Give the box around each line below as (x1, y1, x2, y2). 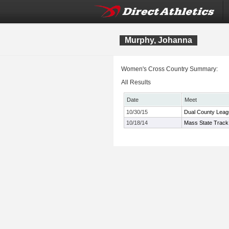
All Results (121, 79, 151, 86)
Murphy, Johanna (125, 36, 192, 44)
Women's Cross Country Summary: (121, 65, 218, 73)
